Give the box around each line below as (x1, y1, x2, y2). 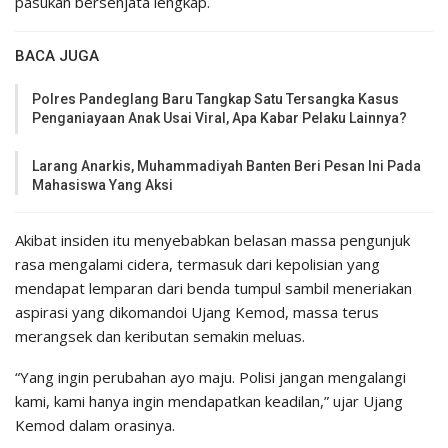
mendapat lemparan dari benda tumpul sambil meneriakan (15, 278, 412, 299)
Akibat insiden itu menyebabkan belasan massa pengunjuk (15, 230, 410, 251)
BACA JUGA (15, 47, 99, 66)
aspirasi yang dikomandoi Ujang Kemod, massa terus (15, 302, 379, 323)
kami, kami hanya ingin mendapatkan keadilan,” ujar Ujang (15, 391, 403, 412)
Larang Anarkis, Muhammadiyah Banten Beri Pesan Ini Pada (32, 158, 421, 175)
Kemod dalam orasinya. (15, 415, 175, 436)
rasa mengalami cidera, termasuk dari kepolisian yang (15, 254, 380, 275)
